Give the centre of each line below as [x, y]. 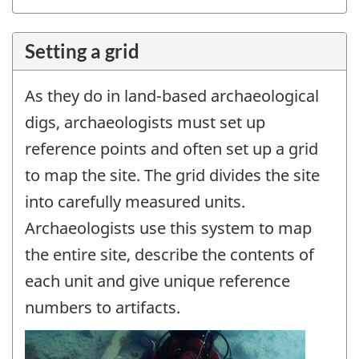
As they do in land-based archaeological [172, 96]
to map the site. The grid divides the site [172, 175]
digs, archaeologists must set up [145, 123]
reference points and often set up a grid [171, 149]
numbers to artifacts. [103, 308]
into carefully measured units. [135, 202]
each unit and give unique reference [157, 281]
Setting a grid [82, 51]
